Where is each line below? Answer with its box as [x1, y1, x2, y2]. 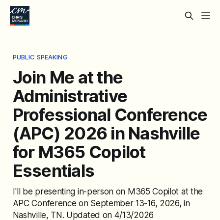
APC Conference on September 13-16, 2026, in [12, 197, 190, 208]
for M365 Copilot [12, 141, 146, 162]
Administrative [12, 85, 128, 106]
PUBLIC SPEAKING [12, 53, 68, 61]
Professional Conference [12, 104, 208, 125]
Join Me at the [12, 66, 123, 87]
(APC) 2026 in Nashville [12, 122, 200, 143]
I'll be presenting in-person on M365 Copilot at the [12, 186, 203, 196]
